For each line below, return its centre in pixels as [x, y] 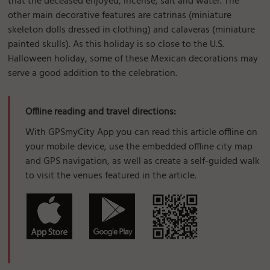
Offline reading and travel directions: [101, 112]
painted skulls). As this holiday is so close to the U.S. [116, 45]
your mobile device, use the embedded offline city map [139, 147]
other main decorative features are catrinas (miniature [120, 16]
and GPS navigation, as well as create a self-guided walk [143, 162]
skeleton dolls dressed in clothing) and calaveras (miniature [132, 30]
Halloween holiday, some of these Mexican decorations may [133, 59]
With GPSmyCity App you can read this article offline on [142, 133]
